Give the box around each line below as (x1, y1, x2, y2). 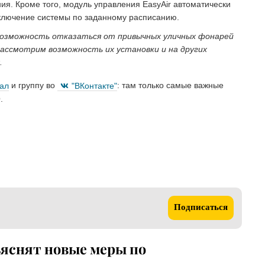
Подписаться (174, 203, 228, 213)
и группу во (9, 80, 57, 91)
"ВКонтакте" (72, 80, 117, 91)
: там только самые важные (117, 80, 224, 91)
